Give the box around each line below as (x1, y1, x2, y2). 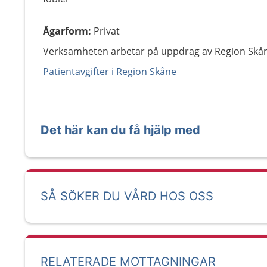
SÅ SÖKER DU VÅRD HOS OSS (41, 189, 213, 203)
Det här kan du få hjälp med (41, 123, 200, 137)
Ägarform (43, 24, 88, 38)
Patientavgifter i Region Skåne (43, 65, 176, 78)
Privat (94, 24, 120, 38)
